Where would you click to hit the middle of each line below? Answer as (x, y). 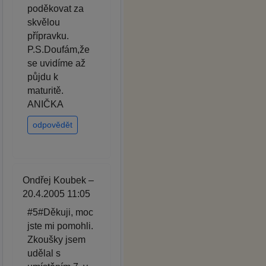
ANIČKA (45, 104)
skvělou (44, 23)
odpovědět (53, 125)
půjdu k (43, 77)
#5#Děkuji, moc (60, 213)
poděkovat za (56, 9)
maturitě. (45, 91)
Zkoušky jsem (56, 240)
